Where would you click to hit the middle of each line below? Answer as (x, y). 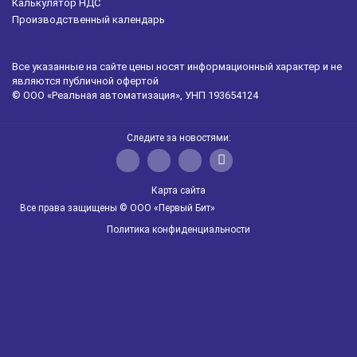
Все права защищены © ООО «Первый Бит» (118, 208)
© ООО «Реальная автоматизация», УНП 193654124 (135, 95)
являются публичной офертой (85, 80)
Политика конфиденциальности (178, 229)
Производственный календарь (88, 19)
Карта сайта (178, 190)
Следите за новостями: (178, 137)
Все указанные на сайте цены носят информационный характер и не (177, 66)
